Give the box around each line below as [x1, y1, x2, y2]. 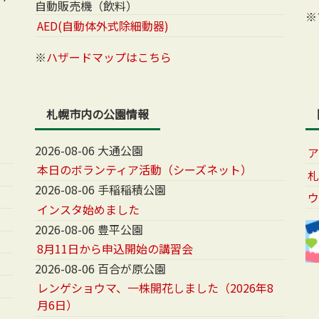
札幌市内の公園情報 [46, 105, 149, 123]
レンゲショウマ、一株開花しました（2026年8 [37, 279, 274, 297]
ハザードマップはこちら [46, 48, 172, 66]
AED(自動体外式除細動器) [37, 16, 169, 34]
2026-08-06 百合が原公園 [35, 260, 166, 278]
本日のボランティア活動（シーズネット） [37, 161, 253, 179]
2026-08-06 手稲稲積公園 [35, 181, 166, 199]
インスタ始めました [37, 200, 140, 218]
